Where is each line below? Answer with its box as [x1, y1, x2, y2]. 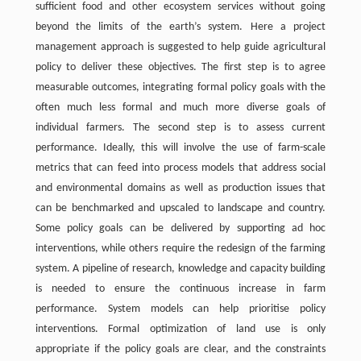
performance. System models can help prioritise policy [35, 303, 326, 316]
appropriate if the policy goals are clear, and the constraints [35, 343, 326, 356]
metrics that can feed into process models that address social [35, 162, 326, 175]
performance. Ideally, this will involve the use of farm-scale [35, 142, 326, 155]
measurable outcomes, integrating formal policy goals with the [35, 81, 326, 94]
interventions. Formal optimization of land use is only [35, 323, 326, 336]
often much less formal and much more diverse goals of [35, 102, 326, 114]
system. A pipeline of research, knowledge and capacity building [35, 263, 326, 276]
